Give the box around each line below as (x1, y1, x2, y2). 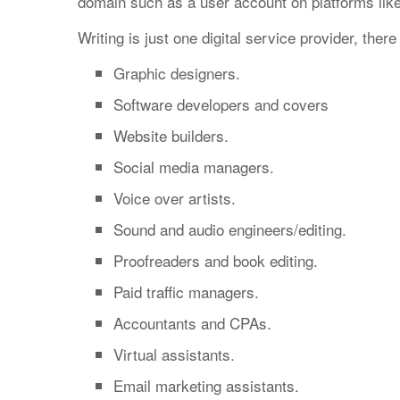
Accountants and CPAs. (113, 312, 271, 334)
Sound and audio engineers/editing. (113, 218, 346, 240)
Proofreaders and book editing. (113, 249, 318, 271)
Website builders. (113, 124, 229, 146)
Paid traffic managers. (113, 280, 259, 303)
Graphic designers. (113, 62, 240, 84)
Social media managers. (113, 155, 274, 178)
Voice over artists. (113, 187, 236, 209)
